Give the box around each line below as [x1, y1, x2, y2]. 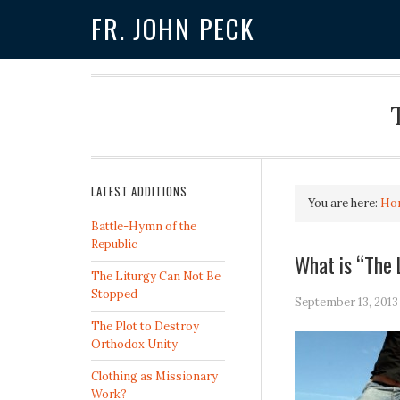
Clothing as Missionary [91, 368, 218, 384]
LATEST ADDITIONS [91, 183, 187, 201]
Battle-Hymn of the [91, 219, 196, 235]
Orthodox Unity [91, 336, 178, 352]
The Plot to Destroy [91, 318, 199, 334]
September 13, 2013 [294, 294, 398, 310]
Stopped [91, 287, 137, 303]
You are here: [307, 196, 380, 212]
